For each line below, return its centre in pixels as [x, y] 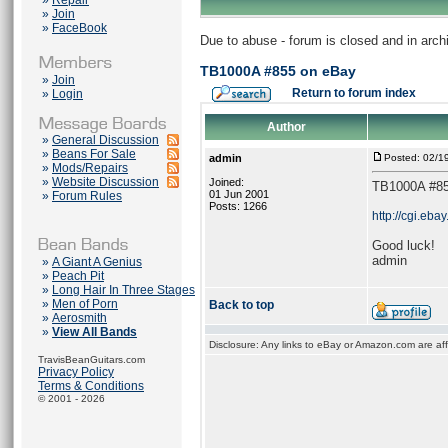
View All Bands [94, 332]
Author [286, 127]
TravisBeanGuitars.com [91, 359]
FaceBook [79, 28]
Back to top [241, 305]
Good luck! [403, 245]
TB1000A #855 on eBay [278, 71]
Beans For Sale [94, 154]
